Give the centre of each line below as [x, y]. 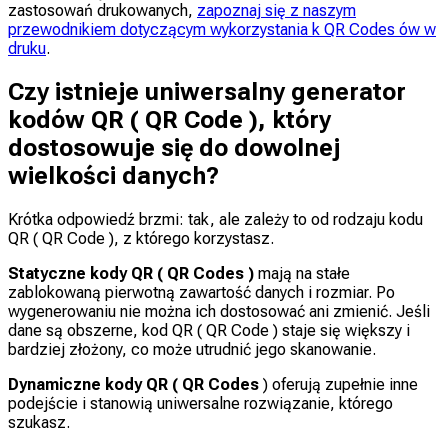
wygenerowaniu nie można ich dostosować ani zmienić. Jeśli [219, 311]
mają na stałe [302, 273]
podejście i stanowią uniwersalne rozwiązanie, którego [200, 403]
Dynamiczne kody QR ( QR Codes [133, 384]
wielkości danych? [113, 175]
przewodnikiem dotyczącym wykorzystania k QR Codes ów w [222, 29]
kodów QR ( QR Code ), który [169, 119]
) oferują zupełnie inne [338, 384]
